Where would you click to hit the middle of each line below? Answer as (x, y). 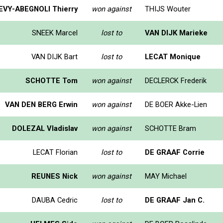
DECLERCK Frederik (176, 80)
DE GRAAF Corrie (175, 152)
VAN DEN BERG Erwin (41, 104)
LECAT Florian (55, 152)
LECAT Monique (173, 56)
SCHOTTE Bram (170, 128)
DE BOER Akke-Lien (176, 104)
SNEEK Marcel (55, 33)
